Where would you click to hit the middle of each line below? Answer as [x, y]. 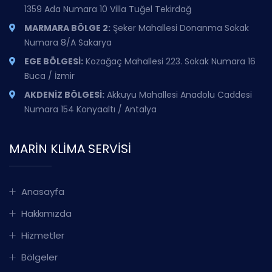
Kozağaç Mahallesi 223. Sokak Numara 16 [169, 61]
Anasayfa [43, 192]
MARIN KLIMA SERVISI [70, 149]
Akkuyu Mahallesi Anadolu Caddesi [178, 95]
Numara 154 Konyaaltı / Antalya [90, 109]
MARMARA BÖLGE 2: [67, 28]
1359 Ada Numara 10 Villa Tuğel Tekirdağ [108, 9]
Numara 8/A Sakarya [68, 42]
